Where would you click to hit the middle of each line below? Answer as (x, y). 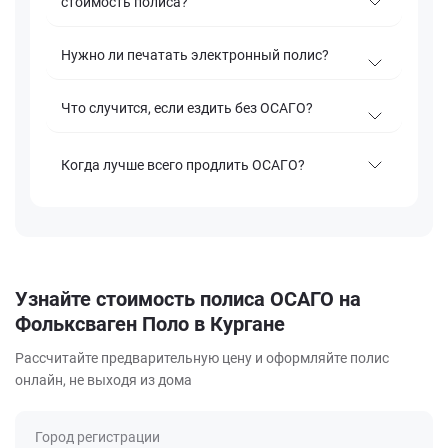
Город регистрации (97, 437)
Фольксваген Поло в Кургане (150, 324)
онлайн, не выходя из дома (103, 380)
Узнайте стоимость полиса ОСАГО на (188, 299)
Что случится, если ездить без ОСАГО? (187, 108)
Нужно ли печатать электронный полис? (195, 55)
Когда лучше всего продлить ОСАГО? (183, 164)
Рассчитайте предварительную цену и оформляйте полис (202, 358)
